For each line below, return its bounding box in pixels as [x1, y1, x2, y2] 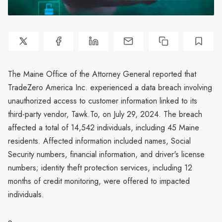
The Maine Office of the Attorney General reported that [8, 68, 196, 80]
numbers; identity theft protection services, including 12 [8, 162, 192, 173]
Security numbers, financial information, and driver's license [8, 148, 205, 160]
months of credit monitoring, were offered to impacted [8, 175, 190, 187]
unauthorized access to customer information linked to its [8, 95, 197, 107]
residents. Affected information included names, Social [8, 135, 191, 147]
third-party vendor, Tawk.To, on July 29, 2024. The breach [8, 108, 202, 120]
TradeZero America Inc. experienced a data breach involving [8, 81, 212, 93]
